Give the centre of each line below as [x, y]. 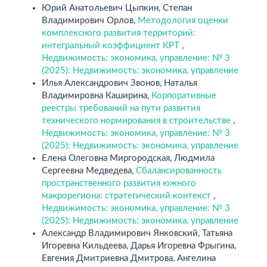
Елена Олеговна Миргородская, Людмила [128, 158]
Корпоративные [184, 95]
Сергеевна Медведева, [89, 170]
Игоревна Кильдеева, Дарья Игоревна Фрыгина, [139, 246]
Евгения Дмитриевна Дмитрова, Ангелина [129, 258]
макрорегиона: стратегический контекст [128, 195]
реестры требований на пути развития [121, 108]
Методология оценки [183, 20]
